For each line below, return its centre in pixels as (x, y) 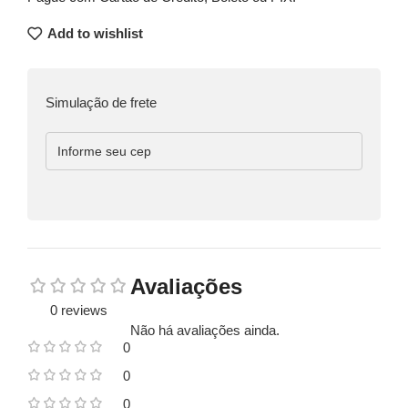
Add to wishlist (95, 34)
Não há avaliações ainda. (205, 330)
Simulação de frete (101, 102)
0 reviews (79, 310)
